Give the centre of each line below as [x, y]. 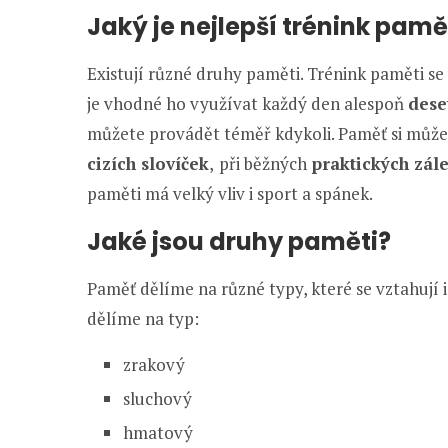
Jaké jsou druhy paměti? [239, 241]
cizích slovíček [148, 163]
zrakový [154, 364]
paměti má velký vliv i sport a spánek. [230, 193]
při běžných [263, 163]
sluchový [157, 398]
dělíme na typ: [145, 318]
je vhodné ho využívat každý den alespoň [247, 103]
